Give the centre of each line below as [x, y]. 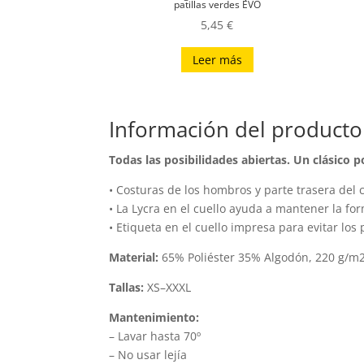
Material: [134, 258]
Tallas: [127, 288]
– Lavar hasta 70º [155, 336]
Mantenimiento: [154, 318]
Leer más [217, 59]
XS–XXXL [168, 288]
